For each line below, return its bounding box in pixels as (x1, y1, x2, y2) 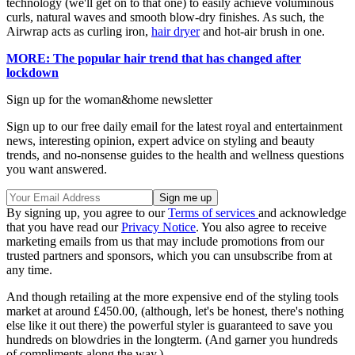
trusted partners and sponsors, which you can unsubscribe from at (6, 249, 332, 263)
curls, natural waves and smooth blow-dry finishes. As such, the (6, 10, 324, 25)
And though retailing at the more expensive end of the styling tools (6, 290, 338, 304)
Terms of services (168, 206, 258, 220)
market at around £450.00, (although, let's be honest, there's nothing (6, 304, 344, 319)
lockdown (6, 66, 59, 80)
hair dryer (151, 25, 200, 39)
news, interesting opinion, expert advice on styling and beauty (6, 134, 315, 148)
